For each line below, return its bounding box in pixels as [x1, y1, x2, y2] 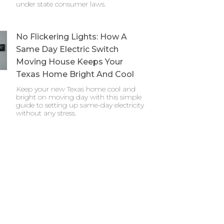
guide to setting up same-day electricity [16, 100, 144, 109]
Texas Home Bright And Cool [16, 69, 134, 79]
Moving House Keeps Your [16, 57, 123, 66]
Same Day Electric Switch [16, 44, 118, 54]
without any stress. [16, 108, 76, 117]
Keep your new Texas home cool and [16, 84, 135, 93]
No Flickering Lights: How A [16, 32, 127, 41]
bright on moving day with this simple [16, 92, 141, 101]
